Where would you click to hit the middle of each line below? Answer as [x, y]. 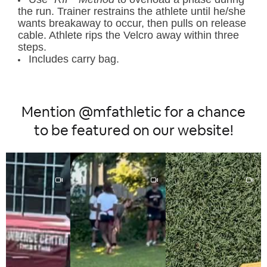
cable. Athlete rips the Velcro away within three [128, 35]
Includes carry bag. [74, 59]
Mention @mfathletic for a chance [133, 112]
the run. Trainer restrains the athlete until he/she [132, 11]
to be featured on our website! [133, 131]
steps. [32, 47]
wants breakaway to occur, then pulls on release [132, 23]
